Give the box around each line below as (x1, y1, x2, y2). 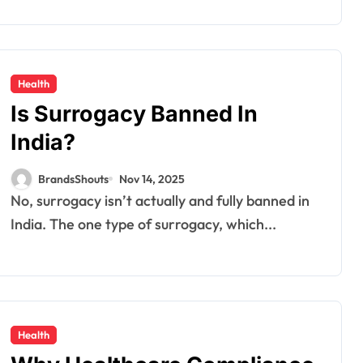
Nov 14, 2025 (119, 171, 185, 186)
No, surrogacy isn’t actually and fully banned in (11, 191, 21, 210)
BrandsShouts (38, 171, 109, 186)
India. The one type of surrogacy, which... (11, 215, 276, 233)
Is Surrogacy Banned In (11, 100, 258, 127)
